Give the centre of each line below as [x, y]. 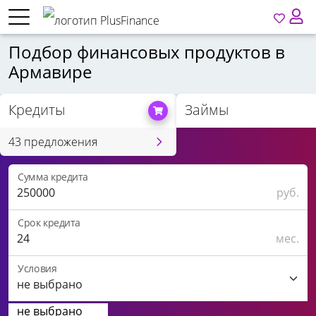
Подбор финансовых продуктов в [147, 52]
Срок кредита [49, 223]
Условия [37, 269]
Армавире [50, 72]
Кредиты [37, 110]
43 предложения [53, 142]
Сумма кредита [53, 177]
